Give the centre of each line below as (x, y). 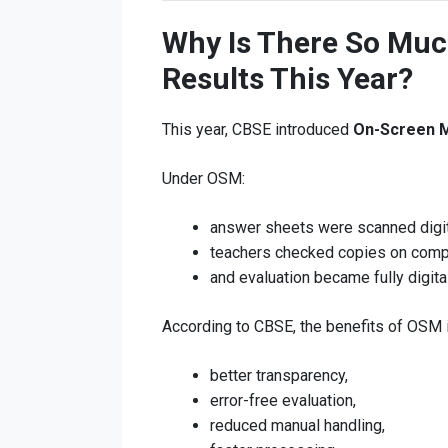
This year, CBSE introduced (257, 129)
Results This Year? (287, 78)
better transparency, (279, 375)
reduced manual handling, (297, 425)
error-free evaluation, (283, 400)
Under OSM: (203, 178)
